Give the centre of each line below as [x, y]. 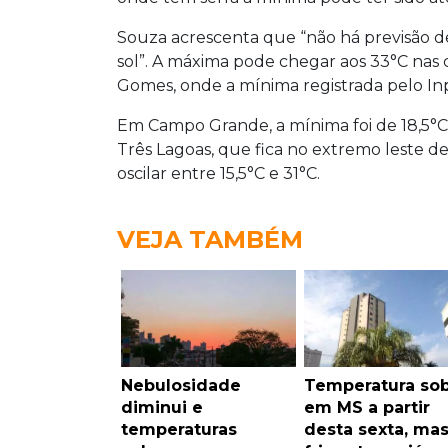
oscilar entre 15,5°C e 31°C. [218, 174]
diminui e [162, 408]
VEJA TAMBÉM [210, 240]
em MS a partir [366, 408]
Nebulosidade [181, 386]
